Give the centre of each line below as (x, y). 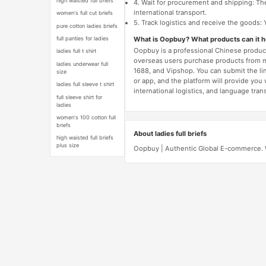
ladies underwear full (83, 64)
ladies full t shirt (77, 51)
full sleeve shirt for (80, 97)
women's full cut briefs (85, 13)
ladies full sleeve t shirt (85, 84)
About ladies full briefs (170, 133)
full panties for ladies (83, 39)
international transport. (170, 13)
